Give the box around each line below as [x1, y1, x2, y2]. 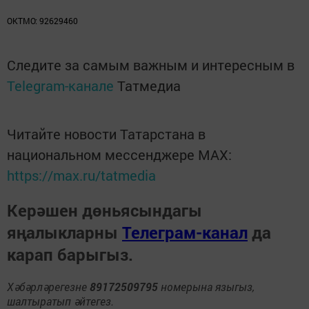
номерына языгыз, [158, 279, 255, 294]
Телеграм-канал [122, 221, 248, 243]
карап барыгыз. [7, 243, 137, 266]
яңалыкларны [7, 221, 122, 243]
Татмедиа [117, 77, 181, 94]
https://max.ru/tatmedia [7, 166, 156, 184]
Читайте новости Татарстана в [7, 125, 206, 143]
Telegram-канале [7, 77, 114, 94]
